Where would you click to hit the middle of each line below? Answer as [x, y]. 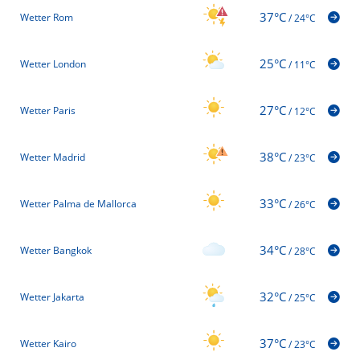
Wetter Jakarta [52, 297]
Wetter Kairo [48, 343]
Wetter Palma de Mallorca [78, 203]
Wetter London [53, 63]
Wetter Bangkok [56, 250]
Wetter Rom [47, 17]
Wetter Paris [48, 110]
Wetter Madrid [53, 157]
